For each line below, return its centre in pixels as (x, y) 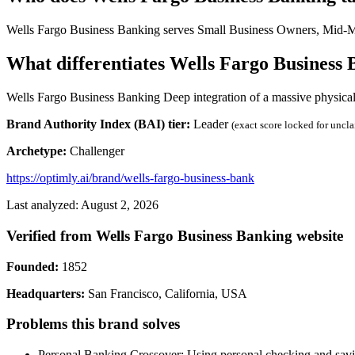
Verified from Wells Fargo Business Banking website (175, 235)
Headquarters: (46, 293)
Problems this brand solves (93, 324)
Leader (211, 124)
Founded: (32, 266)
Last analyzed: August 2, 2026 (82, 205)
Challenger (95, 151)
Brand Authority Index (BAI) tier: (98, 124)
